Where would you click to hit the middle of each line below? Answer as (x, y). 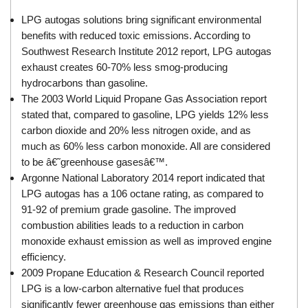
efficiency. (44, 257)
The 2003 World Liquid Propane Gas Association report (144, 99)
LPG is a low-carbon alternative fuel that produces (133, 289)
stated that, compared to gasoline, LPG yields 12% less (145, 115)
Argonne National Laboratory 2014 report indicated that (143, 178)
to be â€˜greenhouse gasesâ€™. (95, 162)
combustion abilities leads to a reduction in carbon (133, 225)
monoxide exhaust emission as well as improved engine (147, 241)
